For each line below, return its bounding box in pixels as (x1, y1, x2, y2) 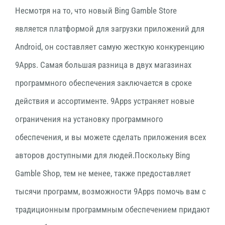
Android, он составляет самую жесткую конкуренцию (15, 42, 204, 52)
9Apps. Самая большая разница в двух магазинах (15, 60, 191, 70)
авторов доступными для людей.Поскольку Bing (15, 150, 190, 161)
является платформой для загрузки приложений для (15, 24, 204, 34)
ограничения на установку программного (15, 114, 163, 125)
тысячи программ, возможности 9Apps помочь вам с (15, 186, 206, 197)
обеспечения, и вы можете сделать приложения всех (15, 132, 206, 143)
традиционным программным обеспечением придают (15, 204, 210, 215)
